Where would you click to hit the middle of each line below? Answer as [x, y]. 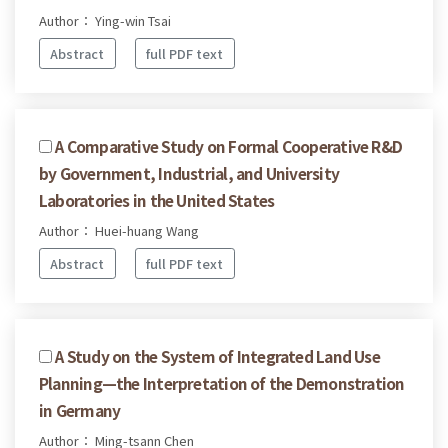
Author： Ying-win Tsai [105, 21]
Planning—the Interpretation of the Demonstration [222, 382]
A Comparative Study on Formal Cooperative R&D [229, 146]
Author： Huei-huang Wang [119, 231]
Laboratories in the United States [157, 200]
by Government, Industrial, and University [189, 173]
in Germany [80, 409]
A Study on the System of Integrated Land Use [217, 355]
